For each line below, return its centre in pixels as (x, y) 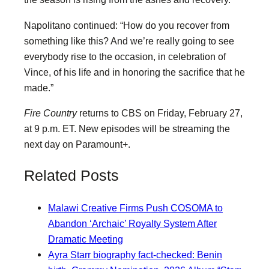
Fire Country (50, 113)
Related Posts (71, 176)
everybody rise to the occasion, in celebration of (125, 56)
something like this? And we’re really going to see (129, 41)
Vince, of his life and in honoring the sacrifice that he (134, 72)
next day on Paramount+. (77, 144)
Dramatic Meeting (86, 239)
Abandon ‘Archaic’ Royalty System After (132, 223)
